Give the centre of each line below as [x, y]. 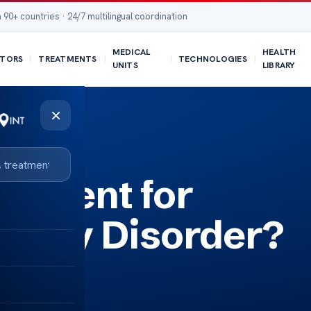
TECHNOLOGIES [212, 59]
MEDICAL [131, 52]
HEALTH [279, 52]
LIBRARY [279, 65]
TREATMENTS [68, 59]
